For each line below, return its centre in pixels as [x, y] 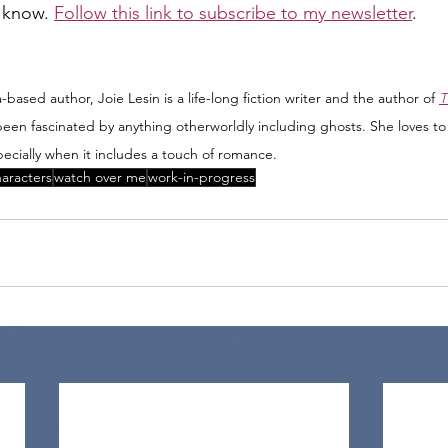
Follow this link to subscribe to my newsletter [233, 13]
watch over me [100, 177]
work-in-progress [201, 177]
